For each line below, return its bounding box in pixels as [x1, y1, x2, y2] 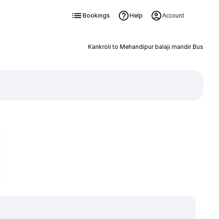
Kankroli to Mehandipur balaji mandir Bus [88, 43, 203, 50]
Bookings [82, 12, 110, 19]
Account [162, 12, 184, 19]
